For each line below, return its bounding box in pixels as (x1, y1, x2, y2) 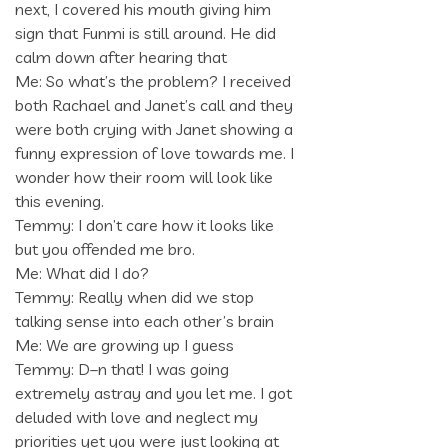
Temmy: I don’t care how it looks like (15, 215, 274, 236)
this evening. (15, 191, 104, 212)
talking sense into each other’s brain (15, 311, 274, 332)
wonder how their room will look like (15, 167, 273, 188)
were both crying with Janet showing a (15, 119, 293, 140)
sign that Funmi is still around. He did (15, 23, 276, 44)
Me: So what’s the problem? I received (15, 71, 291, 92)
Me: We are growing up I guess (15, 335, 234, 356)
